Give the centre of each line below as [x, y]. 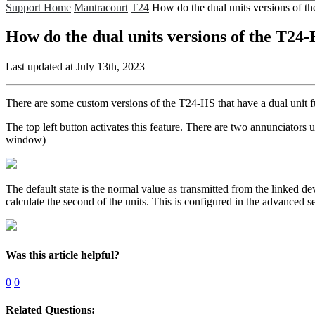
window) [26, 140]
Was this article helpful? [63, 255]
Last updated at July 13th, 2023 [75, 67]
